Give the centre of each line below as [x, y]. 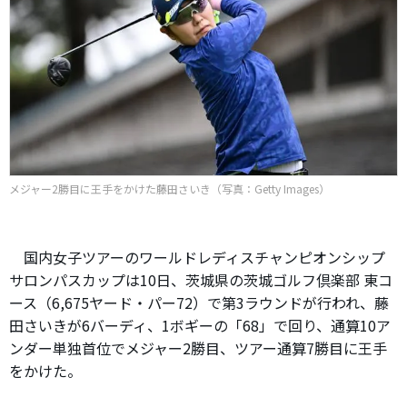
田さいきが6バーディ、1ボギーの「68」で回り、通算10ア [200, 325]
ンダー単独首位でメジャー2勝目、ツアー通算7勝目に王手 [198, 347]
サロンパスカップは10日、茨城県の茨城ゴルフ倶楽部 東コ [201, 279]
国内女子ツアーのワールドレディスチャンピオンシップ [197, 257]
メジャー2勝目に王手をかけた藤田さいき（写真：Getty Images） [169, 188]
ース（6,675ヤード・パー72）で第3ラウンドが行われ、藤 [199, 302]
